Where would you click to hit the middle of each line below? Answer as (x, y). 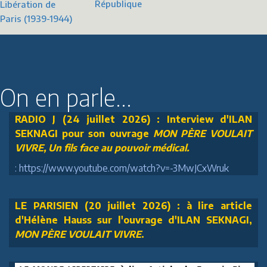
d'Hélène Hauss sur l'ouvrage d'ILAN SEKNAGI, (133, 220)
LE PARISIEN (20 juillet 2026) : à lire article (133, 205)
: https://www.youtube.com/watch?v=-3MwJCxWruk (122, 168)
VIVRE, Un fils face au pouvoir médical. (102, 148)
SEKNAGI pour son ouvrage (84, 133)
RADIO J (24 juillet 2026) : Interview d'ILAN (133, 119)
